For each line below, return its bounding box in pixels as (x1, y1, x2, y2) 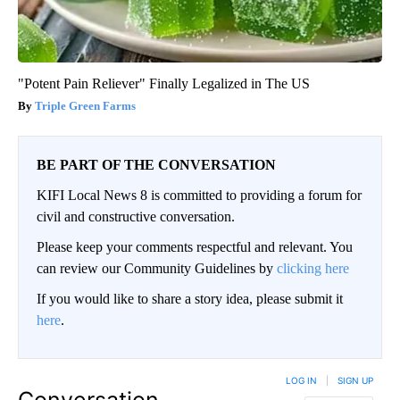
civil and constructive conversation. (37, 208, 235, 224)
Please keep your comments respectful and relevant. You (37, 238, 353, 254)
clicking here (277, 260, 349, 276)
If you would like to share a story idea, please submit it (37, 290, 343, 306)
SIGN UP (337, 374, 373, 386)
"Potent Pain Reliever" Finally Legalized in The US (18, 75, 310, 91)
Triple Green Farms (35, 98, 136, 112)
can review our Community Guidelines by (37, 260, 277, 276)
